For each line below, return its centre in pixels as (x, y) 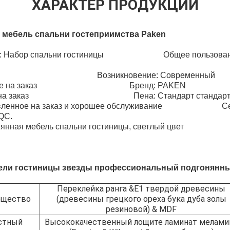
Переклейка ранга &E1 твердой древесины (141, 188)
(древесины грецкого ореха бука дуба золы (141, 199)
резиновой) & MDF (141, 209)
